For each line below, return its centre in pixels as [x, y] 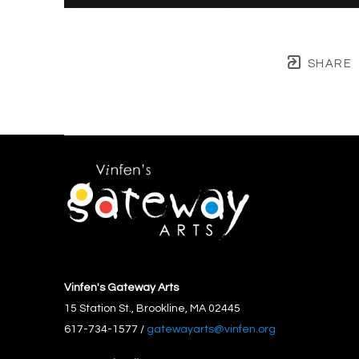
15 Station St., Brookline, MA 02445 [152, 308]
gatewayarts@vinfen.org [211, 329]
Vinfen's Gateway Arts [121, 287]
